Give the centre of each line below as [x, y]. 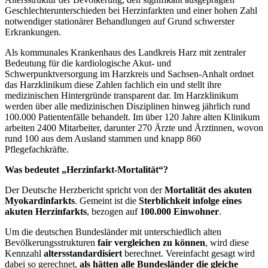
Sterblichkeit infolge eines [190, 201]
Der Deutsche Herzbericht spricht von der [85, 190]
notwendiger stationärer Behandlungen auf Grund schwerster [120, 22]
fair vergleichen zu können [151, 243]
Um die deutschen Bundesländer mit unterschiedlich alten [113, 232]
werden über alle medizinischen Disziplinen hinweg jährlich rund [127, 106]
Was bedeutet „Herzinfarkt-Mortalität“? [86, 170]
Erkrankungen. [33, 32]
